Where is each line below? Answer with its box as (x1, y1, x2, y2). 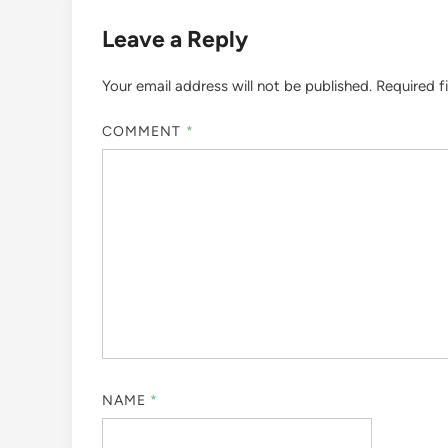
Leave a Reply (102, 25, 248, 54)
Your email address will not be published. (102, 77, 372, 96)
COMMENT (102, 122, 186, 140)
